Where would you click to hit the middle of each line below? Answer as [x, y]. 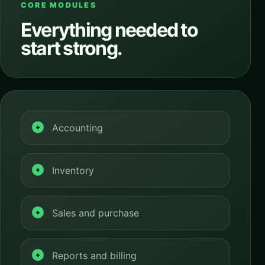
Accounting [77, 128]
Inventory [73, 170]
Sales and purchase [96, 213]
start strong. [72, 48]
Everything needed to [109, 30]
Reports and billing [94, 256]
